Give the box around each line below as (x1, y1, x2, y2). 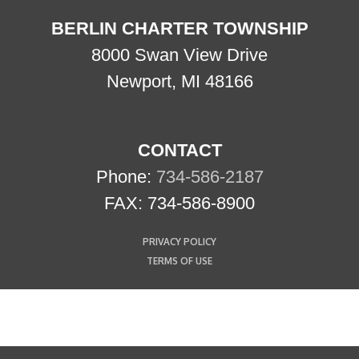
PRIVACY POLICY (143, 236, 216, 248)
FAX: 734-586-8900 (104, 193, 255, 214)
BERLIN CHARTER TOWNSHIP (50, 18, 309, 38)
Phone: (95, 167, 156, 188)
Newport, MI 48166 (106, 71, 253, 91)
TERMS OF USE (147, 255, 212, 268)
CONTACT (137, 140, 222, 161)
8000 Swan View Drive (91, 44, 268, 65)
